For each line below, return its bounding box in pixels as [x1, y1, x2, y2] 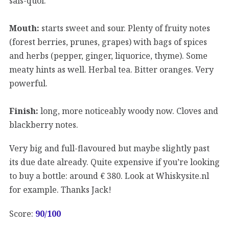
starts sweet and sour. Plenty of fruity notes [39, 22, 210, 34]
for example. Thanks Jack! [9, 184, 111, 195]
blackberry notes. [9, 119, 78, 130]
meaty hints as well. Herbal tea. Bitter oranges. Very [9, 63, 214, 75]
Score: [9, 208, 35, 219]
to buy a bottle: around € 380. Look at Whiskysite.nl [9, 170, 209, 181]
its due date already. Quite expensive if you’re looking [9, 156, 220, 168]
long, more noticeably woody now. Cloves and [38, 105, 218, 117]
